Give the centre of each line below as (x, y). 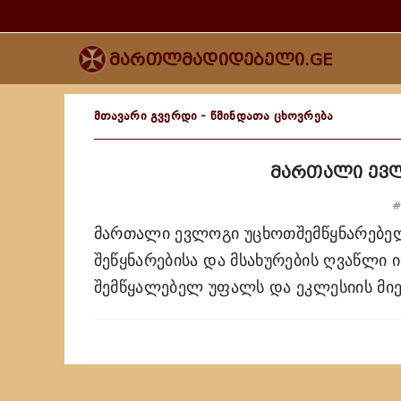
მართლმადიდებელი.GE (222, 60)
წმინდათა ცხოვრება (272, 116)
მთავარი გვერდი (145, 116)
